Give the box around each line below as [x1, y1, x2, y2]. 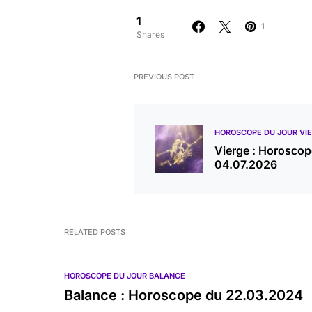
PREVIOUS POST [134, 72, 194, 81]
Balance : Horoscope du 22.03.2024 [64, 287, 303, 304]
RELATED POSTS [64, 227, 125, 237]
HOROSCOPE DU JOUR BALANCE [64, 271, 185, 281]
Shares [136, 29, 164, 40]
